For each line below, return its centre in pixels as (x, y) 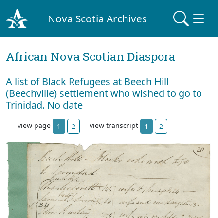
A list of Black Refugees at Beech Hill (87, 82)
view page (35, 126)
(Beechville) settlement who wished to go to (104, 93)
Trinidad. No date (44, 105)
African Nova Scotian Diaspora (91, 56)
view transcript (115, 126)
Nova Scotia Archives (98, 18)
